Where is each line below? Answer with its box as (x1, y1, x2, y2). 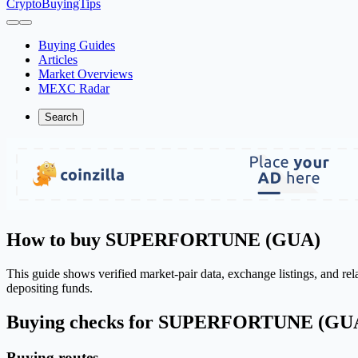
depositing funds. (6, 280, 93, 295)
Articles (38, 53, 78, 66)
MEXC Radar (38, 82, 109, 95)
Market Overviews (38, 67, 133, 81)
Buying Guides (38, 38, 115, 52)
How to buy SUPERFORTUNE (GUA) (6, 229, 320, 250)
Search (45, 111, 78, 123)
